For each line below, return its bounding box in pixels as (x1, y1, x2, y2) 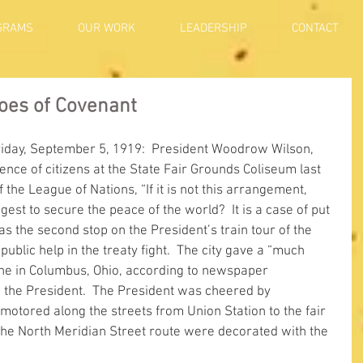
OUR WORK (77, 21, 135, 36)
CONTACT (291, 21, 339, 36)
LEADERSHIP (179, 21, 247, 36)
